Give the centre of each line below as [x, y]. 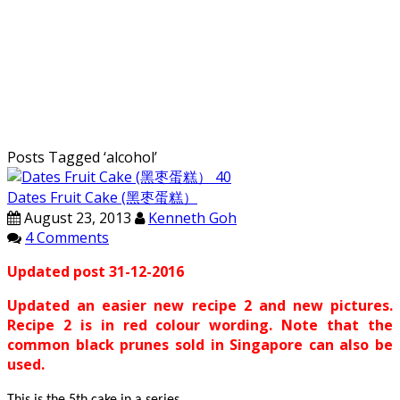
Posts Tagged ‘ [57, 158]
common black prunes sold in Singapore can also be [200, 345]
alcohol [130, 158]
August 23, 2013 [76, 218]
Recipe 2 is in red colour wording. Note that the [200, 325]
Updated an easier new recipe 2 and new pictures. [200, 306]
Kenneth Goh [192, 218]
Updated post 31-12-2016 [96, 272]
